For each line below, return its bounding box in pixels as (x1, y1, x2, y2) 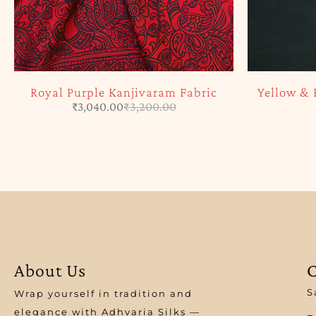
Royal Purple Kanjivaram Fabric (30, 84, 217, 99)
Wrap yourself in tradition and (14, 287, 193, 299)
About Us (14, 260, 86, 281)
